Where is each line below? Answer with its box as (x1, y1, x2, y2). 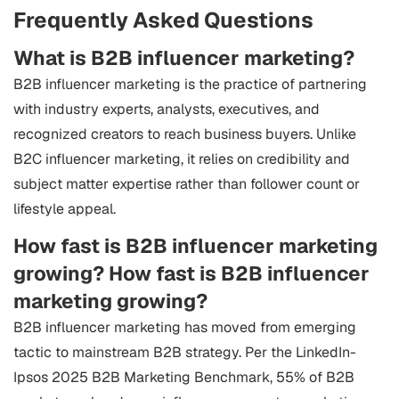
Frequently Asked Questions (13, 6, 313, 34)
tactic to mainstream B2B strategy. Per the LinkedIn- (13, 343, 356, 362)
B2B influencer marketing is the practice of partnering (13, 75, 367, 94)
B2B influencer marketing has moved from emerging (13, 318, 356, 337)
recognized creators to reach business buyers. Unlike (13, 125, 356, 143)
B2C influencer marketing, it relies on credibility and (13, 150, 350, 168)
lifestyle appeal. (13, 199, 116, 218)
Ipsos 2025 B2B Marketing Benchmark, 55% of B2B (13, 368, 354, 387)
